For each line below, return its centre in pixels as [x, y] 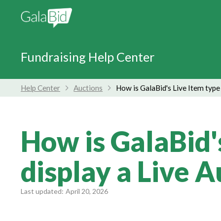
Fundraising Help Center [88, 56]
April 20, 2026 [87, 191]
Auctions [88, 88]
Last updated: [42, 191]
